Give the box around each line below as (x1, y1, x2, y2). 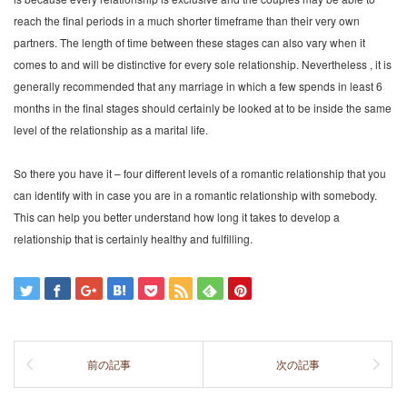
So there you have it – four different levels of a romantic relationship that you (14, 165, 386, 181)
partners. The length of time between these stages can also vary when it (14, 35, 365, 50)
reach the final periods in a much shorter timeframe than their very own (14, 13, 360, 28)
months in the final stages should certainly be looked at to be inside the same (14, 100, 392, 115)
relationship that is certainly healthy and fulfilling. (14, 231, 253, 246)
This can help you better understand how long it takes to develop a (14, 209, 340, 224)
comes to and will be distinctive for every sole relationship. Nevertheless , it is (14, 56, 392, 72)
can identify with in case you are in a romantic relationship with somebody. (14, 187, 377, 203)
